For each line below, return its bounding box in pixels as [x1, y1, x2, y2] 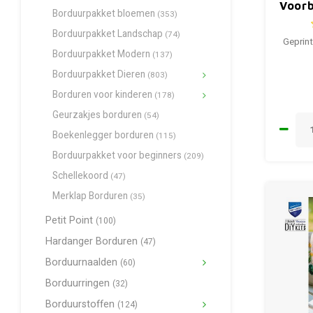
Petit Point [45, 213, 96, 228]
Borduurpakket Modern [52, 48, 152, 61]
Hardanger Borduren [45, 234, 140, 249]
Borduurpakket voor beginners [52, 149, 184, 163]
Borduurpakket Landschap [52, 27, 165, 41]
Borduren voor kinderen [52, 88, 154, 102]
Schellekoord [52, 169, 110, 183]
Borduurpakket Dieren [52, 68, 147, 82]
